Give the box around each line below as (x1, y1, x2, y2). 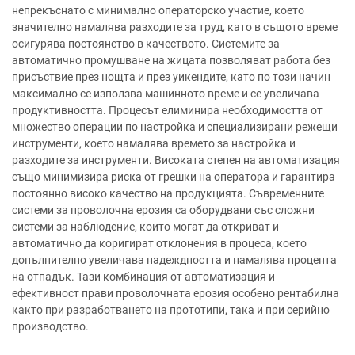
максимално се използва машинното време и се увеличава (12, 86, 319, 100)
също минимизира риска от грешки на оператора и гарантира (12, 170, 335, 183)
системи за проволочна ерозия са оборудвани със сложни (12, 203, 315, 216)
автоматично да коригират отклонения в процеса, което (12, 236, 307, 250)
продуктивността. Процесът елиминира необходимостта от (12, 103, 323, 116)
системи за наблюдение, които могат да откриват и (12, 219, 279, 233)
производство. (12, 319, 89, 333)
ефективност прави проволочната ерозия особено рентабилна (12, 286, 339, 300)
